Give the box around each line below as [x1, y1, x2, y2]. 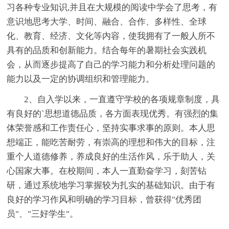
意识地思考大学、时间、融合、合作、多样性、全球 [7, 17, 207, 27]
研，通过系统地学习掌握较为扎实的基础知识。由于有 [7, 180, 216, 191]
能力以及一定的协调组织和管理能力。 [7, 74, 155, 84]
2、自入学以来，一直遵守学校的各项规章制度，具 [24, 95, 220, 105]
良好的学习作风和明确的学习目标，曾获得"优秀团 [7, 195, 202, 205]
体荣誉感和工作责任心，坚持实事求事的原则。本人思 [7, 123, 216, 133]
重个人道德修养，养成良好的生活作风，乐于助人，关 [7, 152, 216, 162]
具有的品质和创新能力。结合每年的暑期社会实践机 [7, 45, 207, 56]
